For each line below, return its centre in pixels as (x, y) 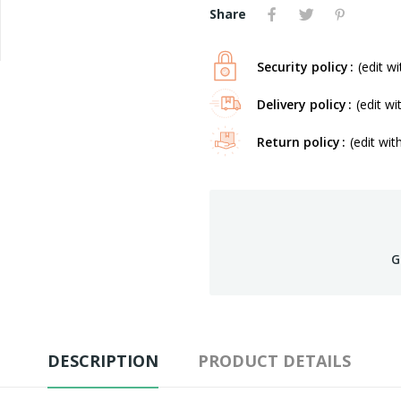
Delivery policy (302, 104)
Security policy (303, 67)
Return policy (299, 142)
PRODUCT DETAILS (274, 361)
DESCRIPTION (102, 361)
